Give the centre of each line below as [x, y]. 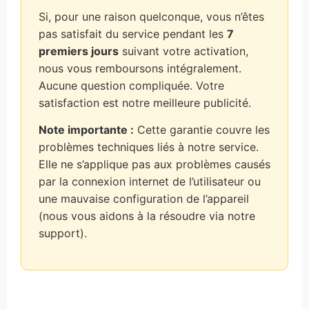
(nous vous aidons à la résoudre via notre [147, 216]
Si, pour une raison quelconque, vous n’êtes [151, 16]
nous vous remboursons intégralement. [140, 68]
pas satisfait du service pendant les [133, 33]
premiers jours [79, 51]
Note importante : [86, 130]
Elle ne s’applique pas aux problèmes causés [154, 165]
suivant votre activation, [183, 51]
